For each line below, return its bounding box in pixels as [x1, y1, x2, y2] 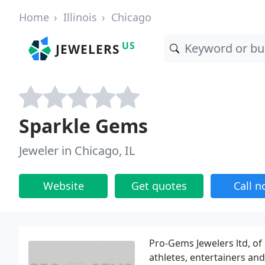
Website [43, 179, 84, 193]
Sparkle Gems [19, 113, 148, 138]
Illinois [63, 10, 97, 24]
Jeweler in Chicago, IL [19, 143, 135, 159]
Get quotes [131, 179, 187, 193]
